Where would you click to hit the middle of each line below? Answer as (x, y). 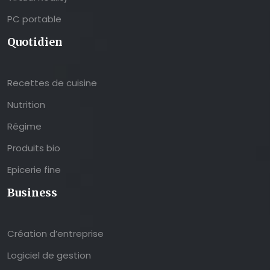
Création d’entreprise (55, 234)
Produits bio (34, 148)
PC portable (34, 19)
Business (32, 193)
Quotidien (35, 42)
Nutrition (26, 105)
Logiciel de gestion (49, 256)
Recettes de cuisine (52, 83)
